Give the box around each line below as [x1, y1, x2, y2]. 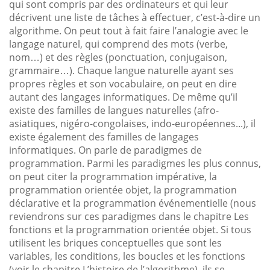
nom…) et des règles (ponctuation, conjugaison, [9, 50, 227, 64]
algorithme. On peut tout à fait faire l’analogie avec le [9, 24, 248, 37]
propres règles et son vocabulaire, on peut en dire [9, 77, 237, 90]
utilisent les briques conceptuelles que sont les [9, 236, 222, 250]
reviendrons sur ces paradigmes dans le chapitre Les [9, 209, 249, 223]
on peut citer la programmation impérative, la [9, 169, 217, 183]
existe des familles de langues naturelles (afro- [9, 103, 219, 117]
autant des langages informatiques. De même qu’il [9, 90, 237, 104]
